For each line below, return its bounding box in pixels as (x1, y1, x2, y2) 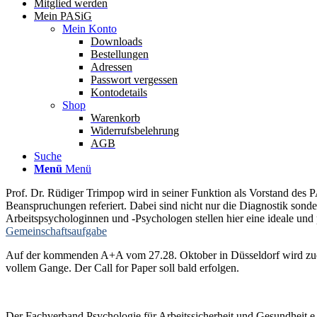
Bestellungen (91, 48, 149, 60)
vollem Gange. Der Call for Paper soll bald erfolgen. (6, 262, 239, 274)
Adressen (91, 61, 132, 73)
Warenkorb (91, 112, 140, 124)
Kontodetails (91, 86, 147, 98)
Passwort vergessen (91, 74, 178, 86)
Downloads (91, 35, 142, 47)
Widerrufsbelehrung (91, 125, 179, 137)
